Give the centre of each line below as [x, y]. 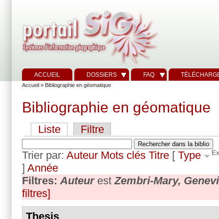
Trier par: [44, 155]
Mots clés [123, 155]
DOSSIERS [102, 75]
